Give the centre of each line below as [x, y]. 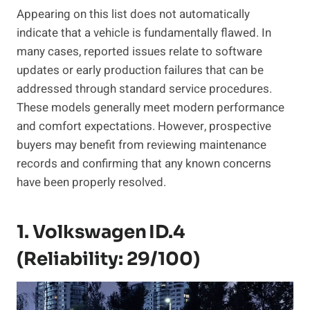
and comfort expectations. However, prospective [144, 127]
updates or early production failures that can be [140, 71]
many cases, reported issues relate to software [139, 52]
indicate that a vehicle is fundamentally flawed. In [144, 33]
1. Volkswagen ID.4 [101, 232]
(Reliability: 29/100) [108, 259]
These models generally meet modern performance [151, 108]
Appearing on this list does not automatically [133, 15]
